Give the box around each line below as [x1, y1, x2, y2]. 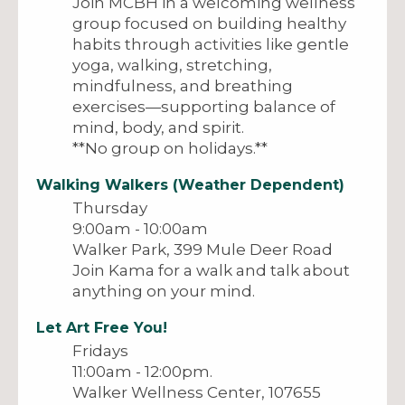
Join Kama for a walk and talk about [72, 260, 350, 279]
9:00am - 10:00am [72, 219, 208, 238]
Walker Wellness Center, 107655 [72, 382, 321, 401]
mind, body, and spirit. [72, 118, 244, 137]
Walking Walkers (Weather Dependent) [36, 175, 344, 193]
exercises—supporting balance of [72, 97, 335, 116]
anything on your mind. [72, 281, 255, 300]
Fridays [72, 341, 128, 360]
